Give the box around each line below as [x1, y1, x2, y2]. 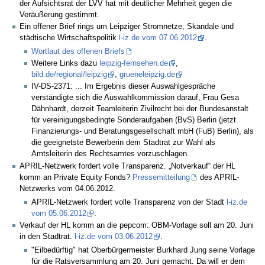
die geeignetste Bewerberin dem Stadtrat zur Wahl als [31, 138, 216, 147]
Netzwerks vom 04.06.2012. [20, 184, 115, 193]
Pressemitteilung [132, 173, 190, 182]
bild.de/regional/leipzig [31, 70, 108, 79]
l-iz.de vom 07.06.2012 [119, 34, 197, 43]
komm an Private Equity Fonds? [20, 173, 132, 182]
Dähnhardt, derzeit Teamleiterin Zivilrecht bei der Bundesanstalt [31, 105, 249, 114]
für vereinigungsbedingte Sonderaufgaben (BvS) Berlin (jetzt [31, 116, 237, 125]
